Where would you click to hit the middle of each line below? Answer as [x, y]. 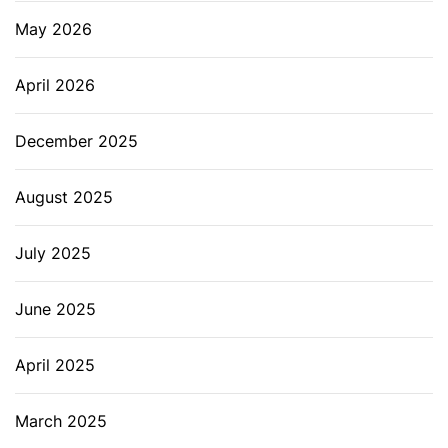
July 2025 [53, 252]
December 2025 [76, 140]
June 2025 [55, 308]
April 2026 [55, 84]
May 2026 [53, 28]
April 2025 [55, 364]
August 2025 [64, 196]
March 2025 [61, 420]
